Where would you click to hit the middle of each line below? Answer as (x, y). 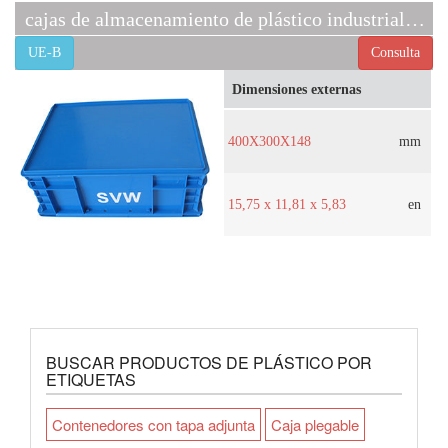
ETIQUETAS (91, 380)
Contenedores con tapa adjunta (153, 425)
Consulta (395, 53)
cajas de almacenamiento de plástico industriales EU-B (415, 19)
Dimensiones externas (296, 90)
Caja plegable (315, 425)
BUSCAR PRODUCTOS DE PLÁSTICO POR (209, 363)
